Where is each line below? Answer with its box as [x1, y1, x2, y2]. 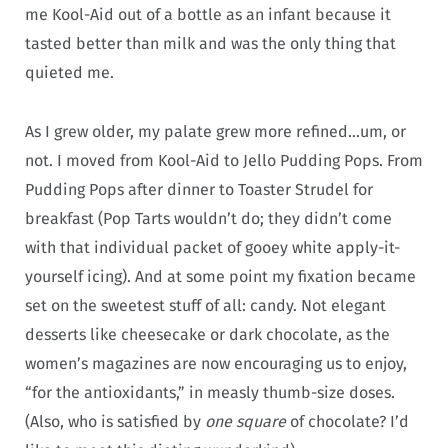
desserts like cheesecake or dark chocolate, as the [25, 324, 390, 344]
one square [205, 411, 286, 431]
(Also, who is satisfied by [25, 411, 205, 431]
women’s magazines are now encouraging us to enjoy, [25, 353, 407, 373]
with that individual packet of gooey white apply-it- [25, 237, 400, 257]
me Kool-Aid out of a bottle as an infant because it [25, 5, 391, 25]
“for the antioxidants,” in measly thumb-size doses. [25, 382, 395, 402]
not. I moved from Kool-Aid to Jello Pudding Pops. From [25, 150, 423, 170]
